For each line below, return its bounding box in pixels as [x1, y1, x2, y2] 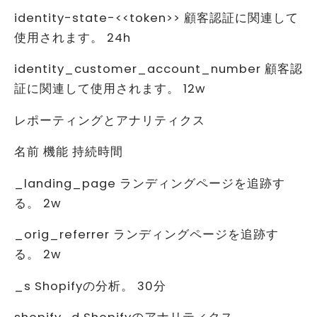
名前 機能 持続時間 [14, 144, 123, 161]
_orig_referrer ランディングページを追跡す [14, 226, 279, 243]
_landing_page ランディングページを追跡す [14, 175, 285, 192]
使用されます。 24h [14, 29, 131, 46]
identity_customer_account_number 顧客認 [14, 61, 303, 78]
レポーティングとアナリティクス [14, 112, 205, 129]
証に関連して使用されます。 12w [14, 81, 206, 98]
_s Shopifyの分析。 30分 [14, 277, 166, 294]
